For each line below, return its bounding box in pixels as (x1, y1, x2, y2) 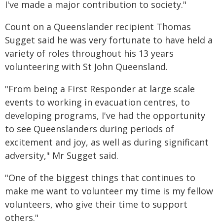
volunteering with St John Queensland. (5, 61, 168, 73)
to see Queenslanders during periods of (5, 123, 174, 135)
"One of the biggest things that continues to (5, 172, 195, 184)
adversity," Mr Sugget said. (5, 149, 118, 161)
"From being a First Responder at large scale (5, 83, 195, 95)
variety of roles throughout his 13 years (5, 47, 174, 59)
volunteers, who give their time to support (5, 198, 187, 210)
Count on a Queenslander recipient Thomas (5, 21, 191, 33)
